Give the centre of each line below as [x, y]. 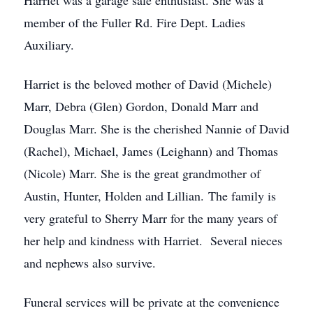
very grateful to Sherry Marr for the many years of [151, 218]
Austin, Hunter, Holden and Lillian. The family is [150, 196]
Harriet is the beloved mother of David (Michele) [148, 84]
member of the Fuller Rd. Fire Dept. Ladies [134, 22]
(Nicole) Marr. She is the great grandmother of [142, 173]
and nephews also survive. [90, 263]
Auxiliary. [49, 45]
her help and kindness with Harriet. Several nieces [153, 240]
